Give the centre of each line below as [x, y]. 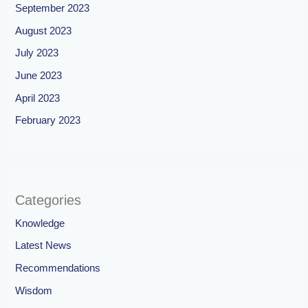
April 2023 [38, 98]
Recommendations [58, 268]
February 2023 [48, 121]
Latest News [44, 246]
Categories [48, 200]
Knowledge [40, 223]
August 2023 [44, 31]
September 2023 [53, 9]
